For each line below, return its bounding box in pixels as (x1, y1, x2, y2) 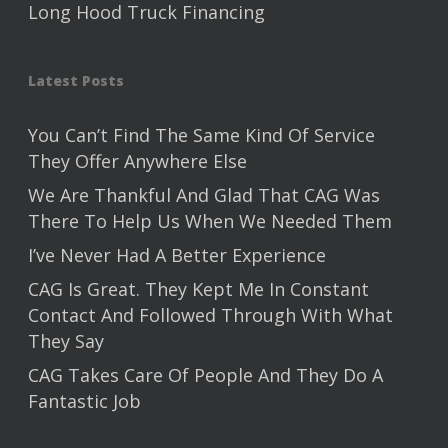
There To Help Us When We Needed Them (28, 209, 392, 234)
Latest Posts (28, 71, 124, 91)
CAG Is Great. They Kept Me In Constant (28, 277, 369, 302)
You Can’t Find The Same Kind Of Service (28, 123, 375, 148)
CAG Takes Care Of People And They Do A (28, 363, 383, 388)
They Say (28, 329, 104, 354)
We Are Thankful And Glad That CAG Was (28, 183, 380, 208)
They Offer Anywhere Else (28, 149, 247, 174)
